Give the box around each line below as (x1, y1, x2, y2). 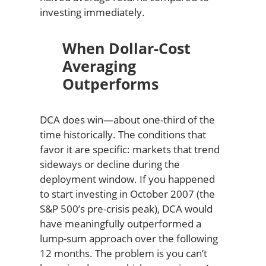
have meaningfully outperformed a (39, 217, 201, 231)
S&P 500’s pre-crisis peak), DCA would (39, 202, 213, 216)
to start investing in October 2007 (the (39, 187, 215, 201)
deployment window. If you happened (39, 172, 215, 186)
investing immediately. (39, 5, 145, 20)
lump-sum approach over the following (39, 232, 218, 246)
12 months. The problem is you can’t (39, 246, 207, 261)
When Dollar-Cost (62, 38, 191, 59)
